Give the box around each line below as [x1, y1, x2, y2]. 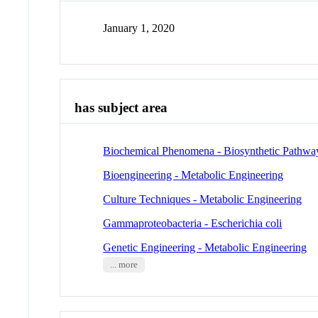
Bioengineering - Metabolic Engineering [103, 168, 284, 181]
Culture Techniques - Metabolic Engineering [103, 192, 302, 205]
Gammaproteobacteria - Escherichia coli [103, 216, 283, 229]
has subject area [75, 100, 168, 116]
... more [109, 259, 138, 270]
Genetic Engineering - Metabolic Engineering [103, 241, 307, 253]
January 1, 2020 [103, 22, 175, 35]
